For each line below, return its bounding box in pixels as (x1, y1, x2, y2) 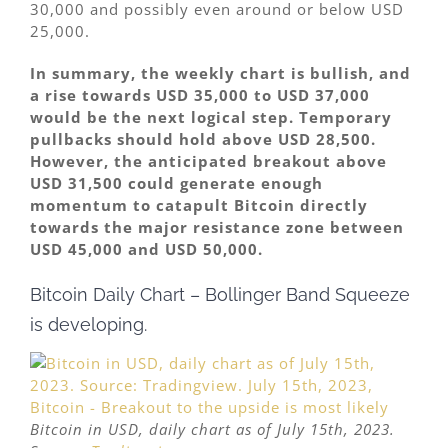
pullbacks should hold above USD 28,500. (30, 128, 376, 149)
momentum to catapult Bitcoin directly (30, 194, 368, 215)
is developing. (30, 313, 147, 335)
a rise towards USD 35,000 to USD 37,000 (30, 84, 370, 105)
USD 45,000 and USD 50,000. (30, 238, 263, 259)
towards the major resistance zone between (30, 216, 404, 237)
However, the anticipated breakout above (30, 150, 387, 171)
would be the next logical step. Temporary (30, 106, 392, 127)
